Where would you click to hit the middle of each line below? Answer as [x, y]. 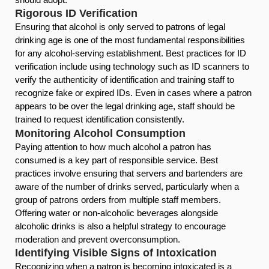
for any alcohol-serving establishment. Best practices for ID [131, 53]
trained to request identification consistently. [100, 119]
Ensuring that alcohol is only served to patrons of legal [120, 27]
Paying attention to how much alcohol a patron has [113, 147]
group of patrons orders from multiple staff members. [118, 199]
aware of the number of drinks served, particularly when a [127, 186]
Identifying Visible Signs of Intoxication [116, 253]
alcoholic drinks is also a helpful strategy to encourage [120, 226]
